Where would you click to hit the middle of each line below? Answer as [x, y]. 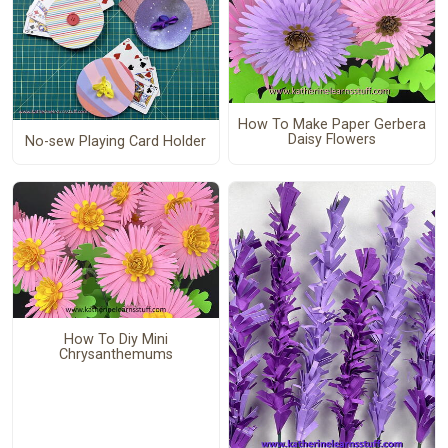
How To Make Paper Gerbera [331, 125]
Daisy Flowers [331, 140]
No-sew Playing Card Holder [116, 142]
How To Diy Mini [115, 340]
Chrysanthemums [115, 355]
